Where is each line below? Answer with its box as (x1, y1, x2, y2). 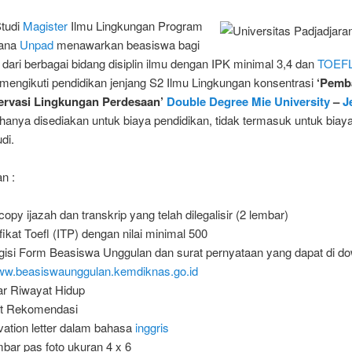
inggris (134, 319, 169, 336)
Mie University (251, 92, 331, 110)
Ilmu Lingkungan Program (68, 16, 203, 34)
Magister (23, 16, 68, 34)
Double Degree (167, 92, 249, 110)
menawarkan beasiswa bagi (53, 35, 200, 53)
